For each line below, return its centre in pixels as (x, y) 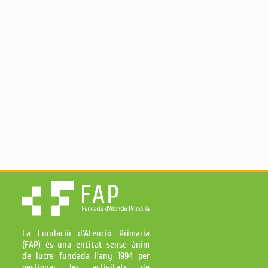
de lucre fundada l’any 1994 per (86, 256)
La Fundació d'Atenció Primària (86, 233)
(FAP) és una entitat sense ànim (86, 244)
